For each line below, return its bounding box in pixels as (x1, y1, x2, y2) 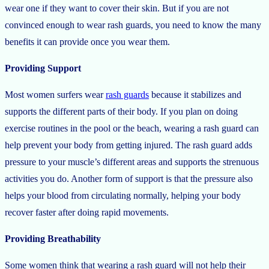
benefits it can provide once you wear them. (5, 36, 172, 47)
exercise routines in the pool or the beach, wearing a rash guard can (5, 122, 259, 133)
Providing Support (5, 62, 81, 73)
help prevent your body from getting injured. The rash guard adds (5, 139, 252, 150)
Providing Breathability (5, 233, 101, 244)
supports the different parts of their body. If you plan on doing (5, 106, 238, 116)
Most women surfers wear (5, 89, 106, 100)
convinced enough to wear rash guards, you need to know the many (5, 19, 261, 30)
